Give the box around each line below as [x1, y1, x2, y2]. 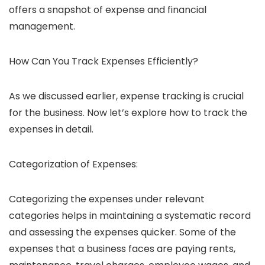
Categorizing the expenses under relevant [9, 192, 205, 206]
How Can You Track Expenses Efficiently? [9, 54, 198, 69]
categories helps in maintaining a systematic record [9, 209, 251, 223]
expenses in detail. [9, 122, 93, 137]
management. [9, 20, 75, 34]
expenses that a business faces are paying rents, [9, 242, 235, 256]
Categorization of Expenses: [9, 157, 140, 172]
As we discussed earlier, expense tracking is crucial [9, 89, 244, 104]
